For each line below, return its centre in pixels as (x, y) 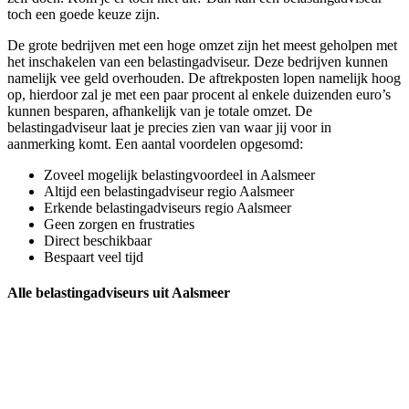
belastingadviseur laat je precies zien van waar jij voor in (169, 128)
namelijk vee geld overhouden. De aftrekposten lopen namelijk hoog (204, 79)
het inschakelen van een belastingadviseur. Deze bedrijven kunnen (198, 62)
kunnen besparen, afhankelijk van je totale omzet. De (160, 111)
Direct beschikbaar (98, 241)
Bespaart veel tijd (94, 257)
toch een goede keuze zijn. (84, 15)
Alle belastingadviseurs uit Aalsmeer (119, 293)
